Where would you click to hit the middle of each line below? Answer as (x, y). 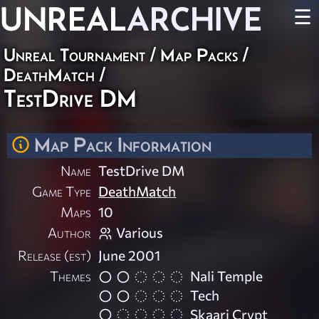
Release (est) (55, 255)
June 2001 (130, 255)
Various (140, 232)
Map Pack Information (123, 145)
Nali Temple (227, 276)
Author (70, 232)
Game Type (62, 191)
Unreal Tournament (74, 55)
